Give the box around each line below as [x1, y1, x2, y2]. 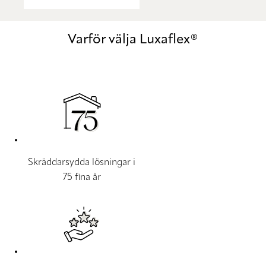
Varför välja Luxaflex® [68, 33, 198, 46]
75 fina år [62, 172, 101, 182]
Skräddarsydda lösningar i [28, 157, 135, 167]
